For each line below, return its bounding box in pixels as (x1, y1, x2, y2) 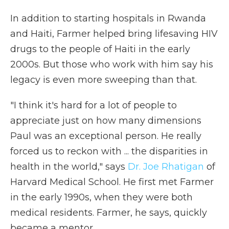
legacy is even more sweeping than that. (10, 74, 197, 86)
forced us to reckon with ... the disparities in (10, 146, 208, 157)
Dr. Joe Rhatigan (128, 161, 207, 173)
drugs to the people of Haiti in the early (10, 43, 190, 55)
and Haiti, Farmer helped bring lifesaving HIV (10, 28, 218, 40)
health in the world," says (10, 161, 128, 173)
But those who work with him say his (43, 59, 213, 71)
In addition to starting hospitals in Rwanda (10, 13, 206, 25)
